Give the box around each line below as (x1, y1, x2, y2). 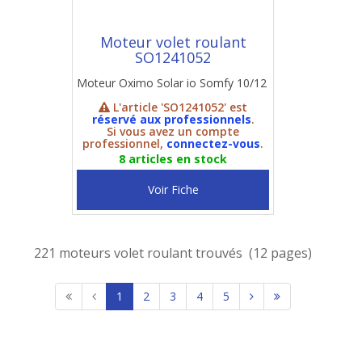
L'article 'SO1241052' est (110, 99, 247, 115)
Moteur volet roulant (99, 32, 246, 52)
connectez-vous (166, 136, 260, 151)
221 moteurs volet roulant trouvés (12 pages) (34, 244, 312, 262)
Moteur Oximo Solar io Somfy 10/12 (77, 75, 267, 90)
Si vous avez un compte (107, 124, 239, 139)
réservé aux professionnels (91, 112, 251, 127)
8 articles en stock (119, 151, 227, 166)
